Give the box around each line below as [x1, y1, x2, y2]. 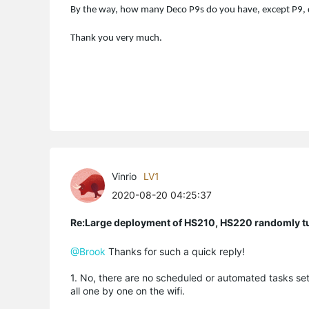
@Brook [70, 245, 106, 257]
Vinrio [112, 170, 137, 182]
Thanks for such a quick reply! [106, 245, 245, 257]
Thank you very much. [70, 32, 162, 43]
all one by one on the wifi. [70, 284, 185, 297]
